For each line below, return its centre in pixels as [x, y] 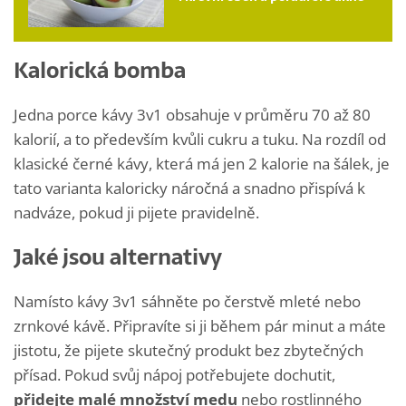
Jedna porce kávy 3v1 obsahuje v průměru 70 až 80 [192, 115]
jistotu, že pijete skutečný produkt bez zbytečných [188, 351]
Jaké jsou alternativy [118, 257]
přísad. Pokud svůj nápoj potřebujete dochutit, [174, 375]
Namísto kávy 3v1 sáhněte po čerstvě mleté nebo [187, 302]
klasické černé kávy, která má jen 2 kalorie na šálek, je [202, 164]
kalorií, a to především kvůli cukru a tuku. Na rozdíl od [200, 140]
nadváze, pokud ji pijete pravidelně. [136, 213]
